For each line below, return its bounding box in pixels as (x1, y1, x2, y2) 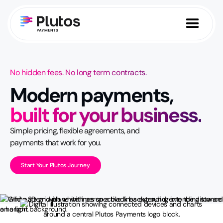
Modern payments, (10, 82, 173, 108)
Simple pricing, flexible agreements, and (10, 125, 139, 136)
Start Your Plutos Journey (21, 161, 90, 169)
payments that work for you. (10, 137, 101, 148)
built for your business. (10, 102, 202, 128)
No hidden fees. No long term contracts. (10, 67, 147, 78)
